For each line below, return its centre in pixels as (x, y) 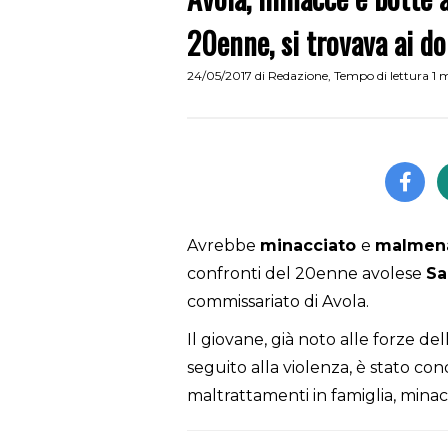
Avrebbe (223, 246)
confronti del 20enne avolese (306, 274)
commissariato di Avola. (280, 302)
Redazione (298, 76)
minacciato (310, 246)
